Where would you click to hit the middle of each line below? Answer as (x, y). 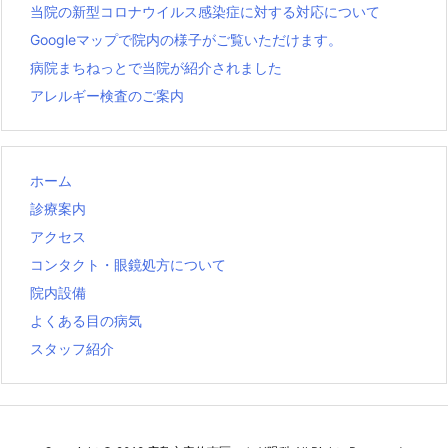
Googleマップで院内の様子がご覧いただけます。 (186, 39)
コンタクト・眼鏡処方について (128, 264)
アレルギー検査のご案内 (107, 95)
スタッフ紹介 (72, 348)
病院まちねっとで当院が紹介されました (156, 67)
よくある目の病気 (86, 320)
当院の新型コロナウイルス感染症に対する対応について (205, 11)
